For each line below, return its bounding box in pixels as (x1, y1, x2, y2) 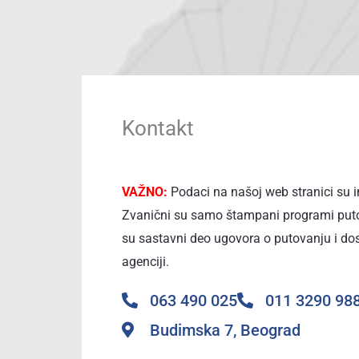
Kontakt (122, 115, 194, 140)
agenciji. (122, 253, 172, 269)
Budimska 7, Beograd (150, 320, 301, 340)
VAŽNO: (122, 184, 167, 200)
